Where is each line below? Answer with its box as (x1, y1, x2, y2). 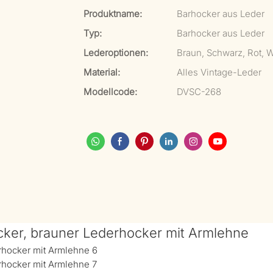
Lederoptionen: (83, 47, 148, 58)
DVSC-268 (177, 86, 221, 97)
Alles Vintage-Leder (177, 66, 261, 78)
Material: (83, 66, 120, 78)
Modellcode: (83, 86, 137, 97)
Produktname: (83, 8, 142, 19)
